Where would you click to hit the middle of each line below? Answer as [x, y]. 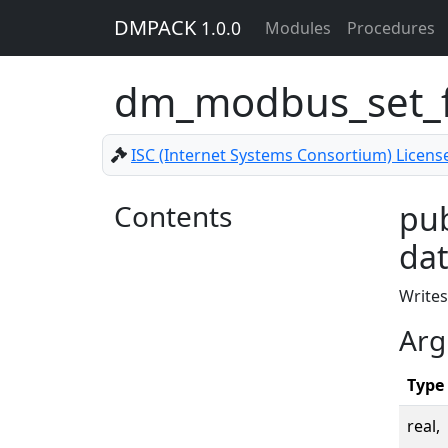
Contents [173, 216]
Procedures [391, 28]
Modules [298, 28]
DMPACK [157, 27]
